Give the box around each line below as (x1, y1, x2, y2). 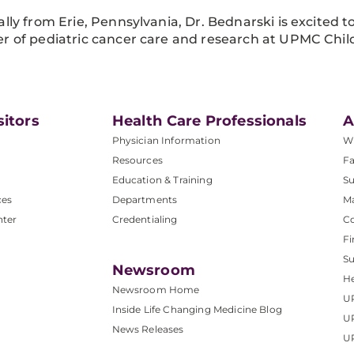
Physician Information (111, 134, 220, 147)
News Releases (111, 323, 184, 336)
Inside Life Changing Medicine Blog (111, 303, 282, 316)
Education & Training (111, 174, 213, 186)
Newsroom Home (111, 284, 200, 296)
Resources (111, 154, 163, 167)
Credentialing (111, 213, 178, 226)
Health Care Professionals (111, 112, 307, 130)
